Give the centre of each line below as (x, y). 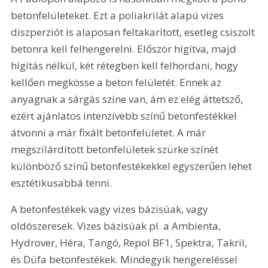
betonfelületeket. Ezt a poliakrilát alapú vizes (119, 16)
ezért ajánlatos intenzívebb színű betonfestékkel (125, 116)
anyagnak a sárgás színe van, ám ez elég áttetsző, (128, 99)
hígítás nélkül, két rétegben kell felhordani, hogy (126, 66)
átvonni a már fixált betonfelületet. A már (110, 133)
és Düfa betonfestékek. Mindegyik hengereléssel (126, 259)
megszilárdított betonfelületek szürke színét (116, 150)
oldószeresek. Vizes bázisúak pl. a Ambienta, (117, 226)
